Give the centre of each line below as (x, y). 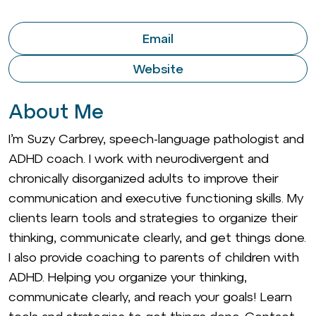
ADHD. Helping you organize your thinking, (128, 277)
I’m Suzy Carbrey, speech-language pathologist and (156, 139)
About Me (56, 111)
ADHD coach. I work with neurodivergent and (139, 158)
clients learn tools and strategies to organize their (153, 218)
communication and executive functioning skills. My (156, 198)
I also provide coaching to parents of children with (154, 257)
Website (158, 69)
